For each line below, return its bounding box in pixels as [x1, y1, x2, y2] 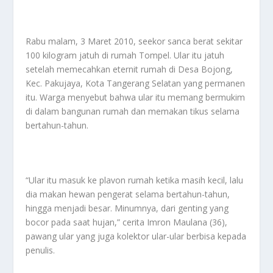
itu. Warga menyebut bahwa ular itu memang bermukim [26, 91, 246, 103]
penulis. [26, 244, 55, 257]
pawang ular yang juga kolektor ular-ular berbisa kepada [26, 230, 247, 243]
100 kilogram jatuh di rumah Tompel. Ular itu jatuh [26, 49, 225, 61]
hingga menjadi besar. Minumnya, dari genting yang [26, 202, 229, 214]
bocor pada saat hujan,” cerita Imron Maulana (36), [26, 216, 228, 229]
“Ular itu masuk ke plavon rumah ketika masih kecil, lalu [26, 174, 244, 186]
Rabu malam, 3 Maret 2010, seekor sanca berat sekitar [26, 35, 243, 47]
